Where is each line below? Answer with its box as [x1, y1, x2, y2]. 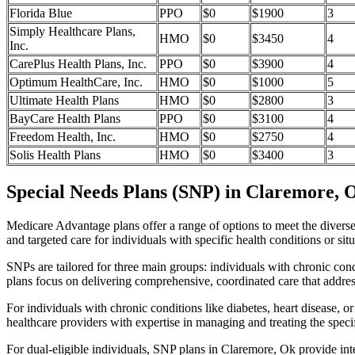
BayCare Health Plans [10, 112, 120, 126]
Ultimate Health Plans [10, 94, 119, 108]
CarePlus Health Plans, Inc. [10, 57, 147, 71]
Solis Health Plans [10, 148, 101, 162]
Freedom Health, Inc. [10, 130, 116, 144]
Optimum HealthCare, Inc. [10, 75, 143, 90]
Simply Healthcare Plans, [10, 25, 136, 39]
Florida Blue [10, 6, 72, 21]
